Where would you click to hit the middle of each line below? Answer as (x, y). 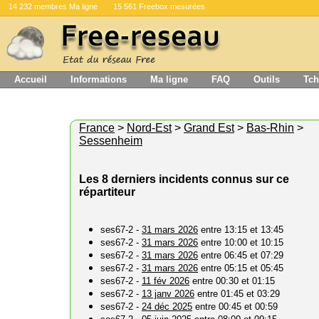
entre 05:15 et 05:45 (241, 268)
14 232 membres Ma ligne (53, 6)
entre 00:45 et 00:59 (235, 307)
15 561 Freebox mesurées (159, 6)
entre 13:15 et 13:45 (241, 230)
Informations (99, 79)
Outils (267, 79)
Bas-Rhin (270, 128)
